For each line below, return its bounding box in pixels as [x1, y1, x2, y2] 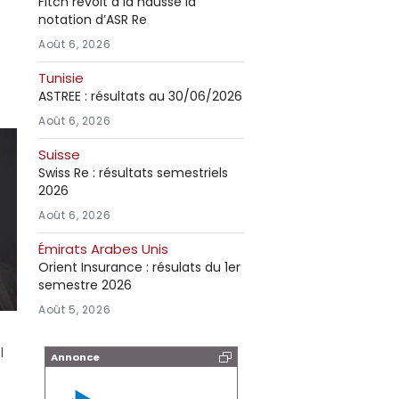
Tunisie [38, 69, 84, 87]
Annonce [51, 350, 100, 364]
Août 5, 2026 [38, 302, 111, 317]
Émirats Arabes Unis [38, 240, 168, 258]
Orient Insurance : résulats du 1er [38, 258, 240, 276]
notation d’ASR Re [38, 11, 147, 28]
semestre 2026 [38, 276, 132, 294]
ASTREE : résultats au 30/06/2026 [38, 87, 242, 105]
